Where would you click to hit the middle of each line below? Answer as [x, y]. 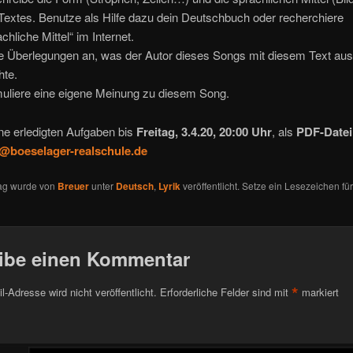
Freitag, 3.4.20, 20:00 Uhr [204, 131]
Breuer [73, 186]
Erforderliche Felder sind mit [225, 292]
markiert [318, 292]
